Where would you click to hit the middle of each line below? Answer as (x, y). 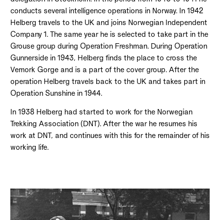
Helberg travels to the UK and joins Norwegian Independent (109, 23)
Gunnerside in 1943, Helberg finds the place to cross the (103, 58)
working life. (29, 147)
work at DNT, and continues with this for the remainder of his (110, 136)
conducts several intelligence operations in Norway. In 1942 (107, 11)
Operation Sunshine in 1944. (56, 93)
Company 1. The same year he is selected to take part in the (109, 34)
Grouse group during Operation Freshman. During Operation (109, 46)
